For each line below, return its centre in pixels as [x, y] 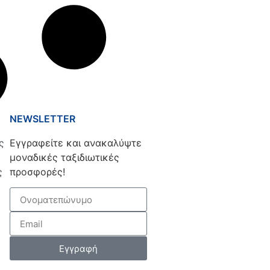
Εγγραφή [78, 248]
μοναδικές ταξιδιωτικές [64, 157]
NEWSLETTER [42, 118]
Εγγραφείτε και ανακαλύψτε [76, 143]
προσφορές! [37, 171]
